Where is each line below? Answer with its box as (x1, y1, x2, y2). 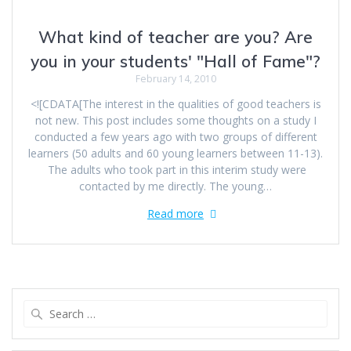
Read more (147, 206, 204, 222)
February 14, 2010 (135, 72, 216, 86)
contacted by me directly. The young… (79, 179, 272, 194)
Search (175, 299, 211, 316)
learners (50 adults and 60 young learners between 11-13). (28, 146, 323, 161)
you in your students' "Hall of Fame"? (31, 51, 320, 72)
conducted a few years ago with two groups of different (34, 129, 317, 145)
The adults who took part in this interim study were (45, 162, 306, 178)
